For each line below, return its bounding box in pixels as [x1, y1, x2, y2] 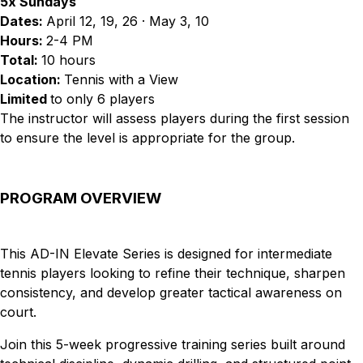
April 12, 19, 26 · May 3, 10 [46, 13, 209, 29]
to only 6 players [50, 91, 155, 107]
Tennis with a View [64, 71, 178, 88]
